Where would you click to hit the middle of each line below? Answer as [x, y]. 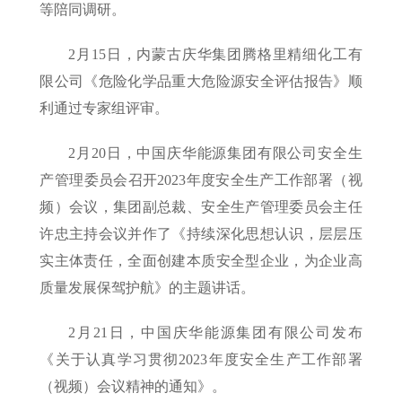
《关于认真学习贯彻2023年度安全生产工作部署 [201, 360]
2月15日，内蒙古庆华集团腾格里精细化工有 [215, 55]
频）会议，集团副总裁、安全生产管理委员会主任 [201, 207]
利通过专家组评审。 [105, 109]
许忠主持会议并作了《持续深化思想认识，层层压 [201, 234]
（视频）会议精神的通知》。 [133, 387]
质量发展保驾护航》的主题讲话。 [148, 288]
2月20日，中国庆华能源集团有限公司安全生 [215, 153]
